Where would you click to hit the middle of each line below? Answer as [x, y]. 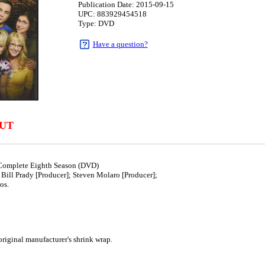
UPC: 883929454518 [112, 14]
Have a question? [120, 44]
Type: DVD [96, 23]
